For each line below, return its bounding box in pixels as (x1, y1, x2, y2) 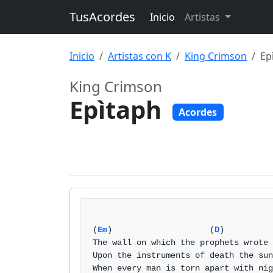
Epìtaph (69, 93, 168, 126)
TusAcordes (69, 9, 135, 25)
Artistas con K (108, 49, 171, 63)
